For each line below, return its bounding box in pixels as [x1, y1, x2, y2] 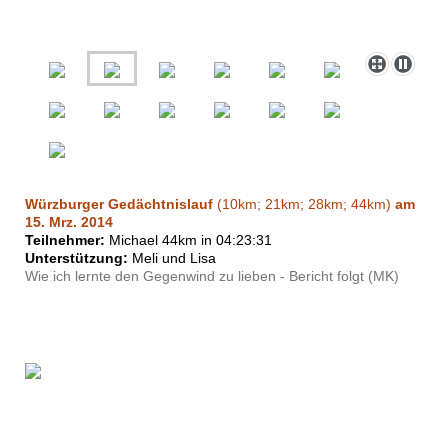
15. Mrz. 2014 [25, 214, 113, 231]
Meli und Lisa [128, 250, 216, 267]
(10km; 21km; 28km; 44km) [213, 196, 395, 213]
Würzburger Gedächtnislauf [25, 196, 213, 213]
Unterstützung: [25, 250, 128, 267]
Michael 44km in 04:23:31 [105, 232, 272, 249]
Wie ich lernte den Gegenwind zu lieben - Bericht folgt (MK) [25, 268, 399, 285]
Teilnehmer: [25, 232, 105, 249]
